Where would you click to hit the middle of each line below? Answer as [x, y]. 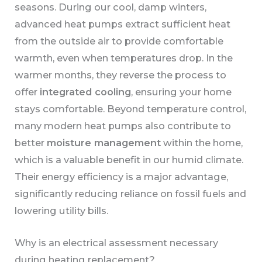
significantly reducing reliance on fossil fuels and [131, 193]
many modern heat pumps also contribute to [123, 125]
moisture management [104, 142]
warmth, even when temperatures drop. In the [124, 58]
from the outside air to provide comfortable [119, 41]
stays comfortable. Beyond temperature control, [131, 108]
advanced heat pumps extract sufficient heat [123, 24]
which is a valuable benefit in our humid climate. [129, 159]
